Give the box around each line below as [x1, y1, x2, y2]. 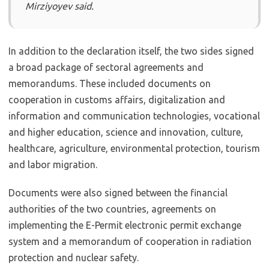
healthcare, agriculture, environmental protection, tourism [8, 143, 260, 154]
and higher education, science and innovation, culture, [8, 127, 243, 138]
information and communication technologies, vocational [8, 110, 260, 121]
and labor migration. [8, 159, 97, 170]
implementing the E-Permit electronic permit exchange [8, 220, 241, 231]
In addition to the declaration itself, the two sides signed [8, 46, 254, 56]
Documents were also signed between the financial [8, 187, 228, 198]
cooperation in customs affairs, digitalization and [8, 94, 225, 105]
